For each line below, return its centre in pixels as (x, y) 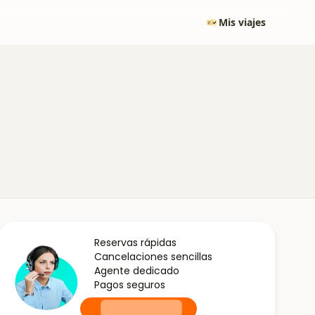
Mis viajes (242, 22)
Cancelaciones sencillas (154, 257)
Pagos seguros (130, 285)
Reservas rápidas (136, 243)
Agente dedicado (137, 271)
